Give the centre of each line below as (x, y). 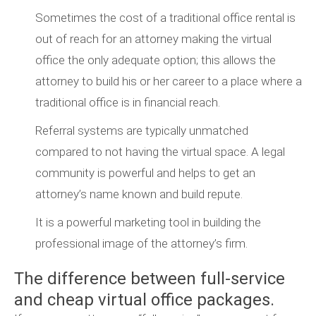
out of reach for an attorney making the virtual (153, 39)
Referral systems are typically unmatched (142, 131)
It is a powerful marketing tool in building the (148, 223)
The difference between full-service (150, 279)
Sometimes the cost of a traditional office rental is (165, 18)
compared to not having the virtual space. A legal (160, 152)
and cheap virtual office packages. (144, 300)
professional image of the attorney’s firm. (141, 244)
